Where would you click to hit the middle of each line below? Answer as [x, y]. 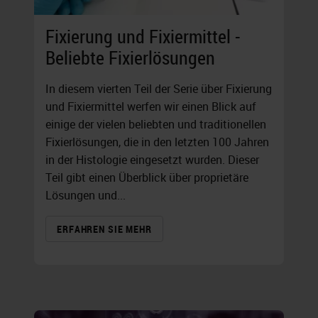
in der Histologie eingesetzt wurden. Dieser [152, 160]
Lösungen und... [86, 196]
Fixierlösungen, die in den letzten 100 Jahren [157, 142]
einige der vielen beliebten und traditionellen [156, 125]
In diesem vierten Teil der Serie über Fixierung [159, 89]
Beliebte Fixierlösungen [130, 58]
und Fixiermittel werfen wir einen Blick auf [151, 107]
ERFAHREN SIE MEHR [104, 229]
